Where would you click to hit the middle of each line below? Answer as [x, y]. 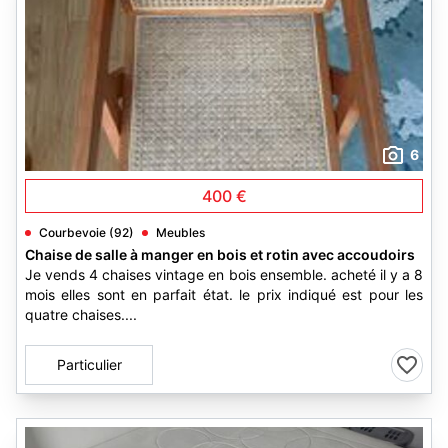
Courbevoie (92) [86, 232]
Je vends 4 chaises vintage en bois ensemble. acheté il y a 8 [224, 274]
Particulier [89, 364]
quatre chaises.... [81, 314]
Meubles [180, 232]
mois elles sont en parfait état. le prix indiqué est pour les [224, 294]
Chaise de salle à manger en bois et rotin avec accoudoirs [220, 254]
